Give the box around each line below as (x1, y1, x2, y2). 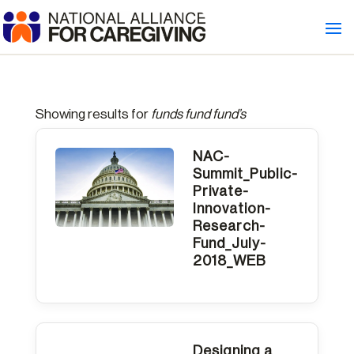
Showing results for (35, 107, 151, 121)
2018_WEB (192, 253, 266, 268)
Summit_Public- (192, 166, 298, 181)
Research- (192, 218, 265, 233)
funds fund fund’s (150, 107, 246, 121)
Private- (192, 183, 249, 198)
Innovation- (192, 201, 271, 216)
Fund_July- (192, 235, 266, 250)
